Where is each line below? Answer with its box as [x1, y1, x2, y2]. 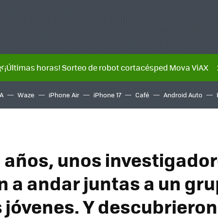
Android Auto [163, 90, 202, 99]
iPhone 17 [93, 90, 121, 99]
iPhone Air [49, 90, 79, 99]
